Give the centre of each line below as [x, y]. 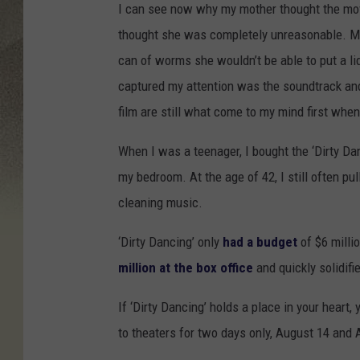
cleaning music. [160, 203]
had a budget [260, 242]
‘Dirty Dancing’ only [170, 242]
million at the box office [186, 268]
